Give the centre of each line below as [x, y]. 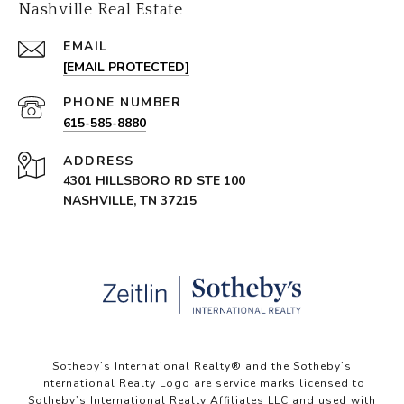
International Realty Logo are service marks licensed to [202, 384]
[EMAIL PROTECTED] [126, 68]
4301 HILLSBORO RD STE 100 [154, 181]
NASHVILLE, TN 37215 [130, 201]
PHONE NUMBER [122, 103]
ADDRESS [99, 161]
